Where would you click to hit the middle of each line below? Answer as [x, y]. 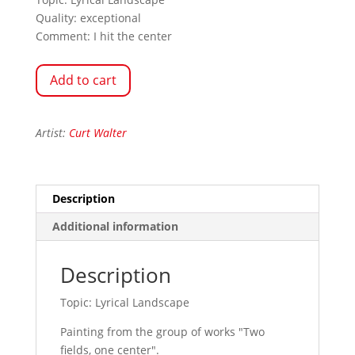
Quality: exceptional [88, 18]
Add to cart [83, 80]
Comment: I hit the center [103, 36]
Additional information [115, 226]
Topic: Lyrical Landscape [124, 302]
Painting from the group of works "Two [162, 331]
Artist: [52, 132]
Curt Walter [97, 132]
